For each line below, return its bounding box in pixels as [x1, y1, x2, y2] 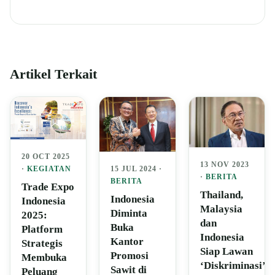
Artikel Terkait [10, 67, 97, 82]
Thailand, [199, 189, 243, 201]
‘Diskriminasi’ [199, 260, 265, 272]
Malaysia [199, 203, 242, 215]
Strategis [21, 238, 63, 250]
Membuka [21, 252, 67, 264]
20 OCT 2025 [21, 152, 70, 161]
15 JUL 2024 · [110, 165, 163, 174]
